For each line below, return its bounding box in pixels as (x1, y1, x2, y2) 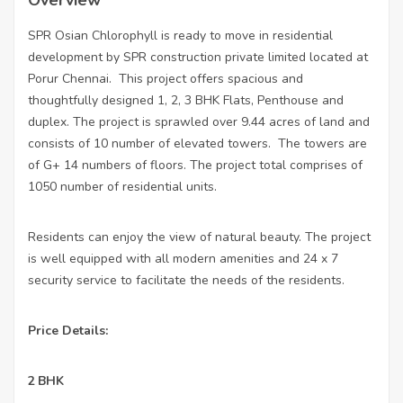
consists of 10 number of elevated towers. (28, 135, 271, 153)
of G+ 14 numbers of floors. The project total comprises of (28, 157, 363, 175)
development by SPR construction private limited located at (28, 49, 368, 67)
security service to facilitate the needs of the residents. (28, 272, 345, 290)
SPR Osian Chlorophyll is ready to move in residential (28, 27, 333, 45)
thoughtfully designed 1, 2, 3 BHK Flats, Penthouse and (28, 92, 344, 110)
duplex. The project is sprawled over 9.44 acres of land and (28, 113, 370, 131)
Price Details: (28, 322, 108, 340)
